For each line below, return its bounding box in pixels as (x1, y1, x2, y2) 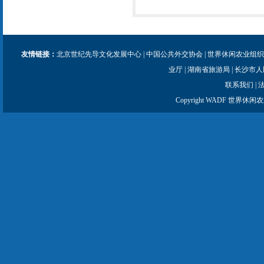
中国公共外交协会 (146, 50, 203, 58)
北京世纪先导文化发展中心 (57, 50, 141, 58)
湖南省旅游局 (187, 65, 230, 74)
